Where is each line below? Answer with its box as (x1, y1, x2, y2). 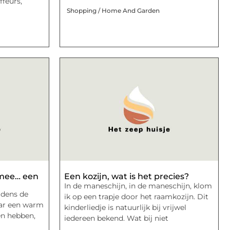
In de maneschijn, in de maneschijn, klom (64, 181, 212, 190)
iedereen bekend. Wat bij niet (64, 213, 168, 223)
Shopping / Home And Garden (67, 6, 160, 14)
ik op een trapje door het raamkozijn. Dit (64, 191, 208, 201)
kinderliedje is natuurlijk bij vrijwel (64, 202, 186, 212)
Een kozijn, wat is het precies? (64, 171, 189, 181)
